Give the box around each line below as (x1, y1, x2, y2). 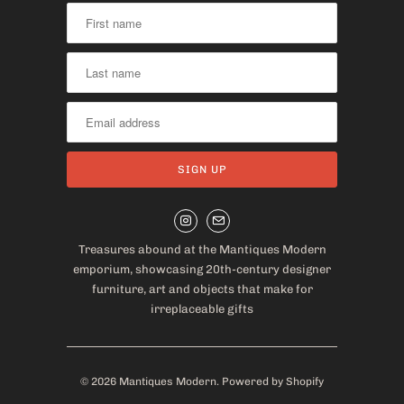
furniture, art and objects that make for (91, 282, 313, 297)
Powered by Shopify (222, 375, 324, 389)
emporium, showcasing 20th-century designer (73, 262, 331, 277)
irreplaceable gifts (151, 302, 253, 317)
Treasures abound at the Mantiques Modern (78, 243, 326, 257)
